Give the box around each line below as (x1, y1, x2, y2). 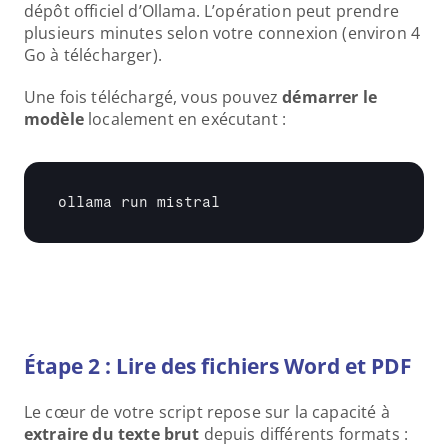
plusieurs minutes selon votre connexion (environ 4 (24, 22, 421, 44)
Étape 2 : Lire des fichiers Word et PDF (24, 352, 412, 380)
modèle (24, 108, 84, 130)
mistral (157, 194, 220, 211)
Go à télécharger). (24, 44, 162, 66)
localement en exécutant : (83, 108, 287, 130)
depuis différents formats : (199, 423, 409, 445)
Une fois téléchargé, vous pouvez (24, 86, 283, 108)
